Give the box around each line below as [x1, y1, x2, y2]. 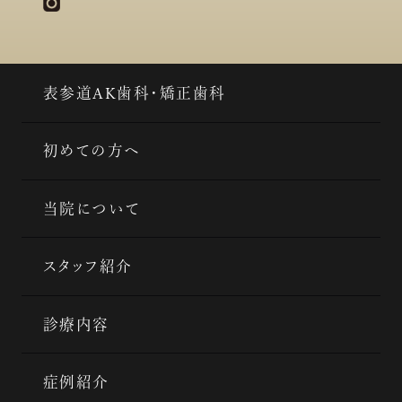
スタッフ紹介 [42, 258, 133, 275]
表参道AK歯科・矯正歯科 [42, 84, 226, 100]
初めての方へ [42, 143, 141, 159]
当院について [42, 200, 141, 216]
